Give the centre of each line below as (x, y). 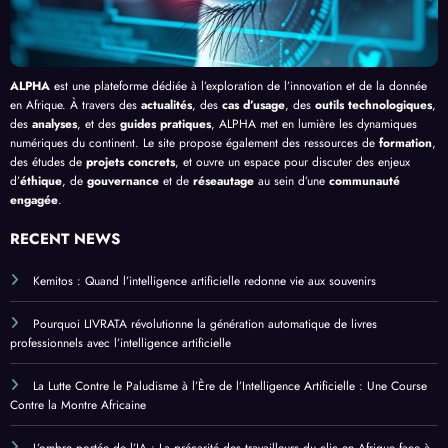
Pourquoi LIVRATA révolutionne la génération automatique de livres (205, 324)
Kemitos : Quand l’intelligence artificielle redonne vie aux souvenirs (204, 281)
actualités (166, 104)
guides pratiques (165, 123)
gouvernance (123, 180)
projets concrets (130, 161)
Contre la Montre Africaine (78, 405)
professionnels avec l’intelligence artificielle (120, 343)
